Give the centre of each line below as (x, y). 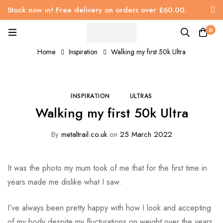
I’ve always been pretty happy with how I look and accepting (109, 208)
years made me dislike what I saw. (64, 182)
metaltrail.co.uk (83, 135)
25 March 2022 (145, 135)
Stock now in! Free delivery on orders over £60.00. (97, 10)
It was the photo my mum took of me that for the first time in (107, 168)
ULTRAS (141, 96)
